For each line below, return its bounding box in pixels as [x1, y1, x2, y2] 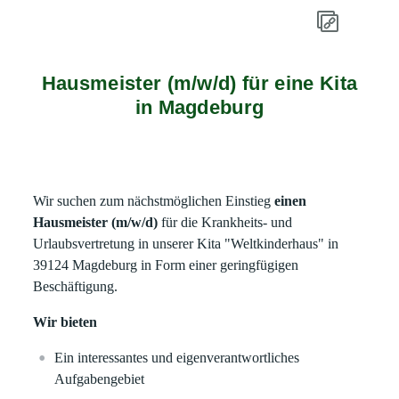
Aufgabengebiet [54, 371, 145, 387]
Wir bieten [33, 314, 98, 330]
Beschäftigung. [33, 279, 118, 294]
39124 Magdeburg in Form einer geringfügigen [33, 257, 299, 273]
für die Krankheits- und [158, 215, 293, 230]
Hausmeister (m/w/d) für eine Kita [41, 72, 358, 94]
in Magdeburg [134, 96, 265, 118]
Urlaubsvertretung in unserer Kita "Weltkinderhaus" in [33, 236, 339, 251]
